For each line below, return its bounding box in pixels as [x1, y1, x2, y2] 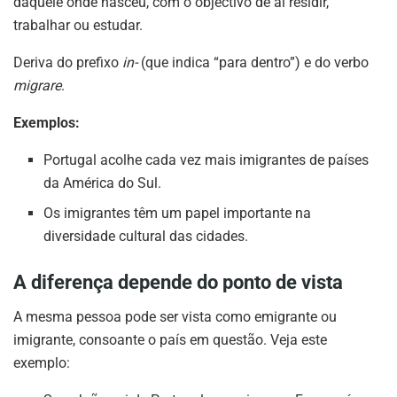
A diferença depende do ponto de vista [13, 270, 343, 293]
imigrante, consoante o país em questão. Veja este [13, 331, 327, 348]
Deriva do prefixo [13, 53, 122, 71]
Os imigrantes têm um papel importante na [43, 204, 312, 222]
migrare [13, 76, 61, 94]
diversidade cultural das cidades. [43, 227, 249, 245]
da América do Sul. [43, 174, 162, 191]
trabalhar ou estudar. [13, 16, 143, 34]
